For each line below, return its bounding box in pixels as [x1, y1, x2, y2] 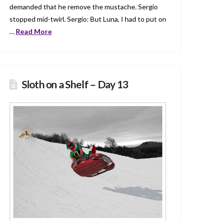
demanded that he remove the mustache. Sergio [9, 2, 158, 11]
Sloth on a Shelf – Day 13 [21, 78, 128, 91]
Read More [15, 27, 52, 36]
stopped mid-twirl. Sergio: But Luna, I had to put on [9, 14, 166, 23]
